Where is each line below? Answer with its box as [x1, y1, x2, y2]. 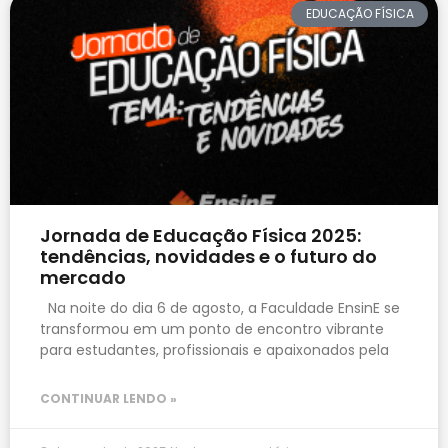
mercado [40, 264, 126, 290]
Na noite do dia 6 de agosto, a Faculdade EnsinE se [40, 297, 400, 318]
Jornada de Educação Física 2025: [40, 222, 361, 248]
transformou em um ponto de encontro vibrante [40, 318, 384, 339]
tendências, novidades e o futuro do [40, 243, 377, 269]
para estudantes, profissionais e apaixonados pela [40, 339, 389, 360]
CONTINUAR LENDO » [40, 389, 177, 407]
